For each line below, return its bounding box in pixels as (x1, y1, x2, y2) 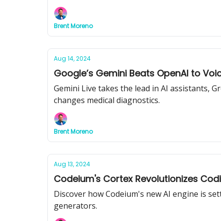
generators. (54, 200, 97, 211)
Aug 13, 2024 (54, 160, 90, 168)
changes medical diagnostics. (54, 95, 160, 106)
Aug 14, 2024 (54, 54, 91, 63)
